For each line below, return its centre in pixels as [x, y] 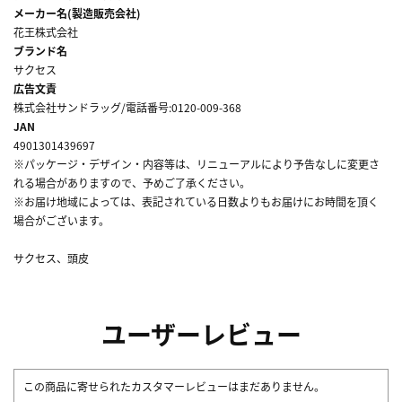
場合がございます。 [61, 220]
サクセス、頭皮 [51, 258]
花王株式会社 [46, 31]
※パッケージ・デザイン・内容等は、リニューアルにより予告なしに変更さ [197, 163]
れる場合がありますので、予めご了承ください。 [132, 182]
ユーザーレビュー [201, 333]
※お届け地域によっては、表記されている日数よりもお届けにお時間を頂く [196, 201]
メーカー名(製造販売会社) [77, 13]
